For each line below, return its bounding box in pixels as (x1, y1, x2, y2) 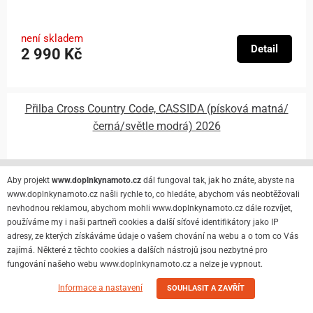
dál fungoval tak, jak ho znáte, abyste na (141, 175, 295, 185)
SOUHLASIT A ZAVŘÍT (167, 284, 245, 293)
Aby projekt (7, 175, 52, 185)
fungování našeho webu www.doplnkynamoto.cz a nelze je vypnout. (7, 259, 263, 269)
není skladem (21, 31, 83, 45)
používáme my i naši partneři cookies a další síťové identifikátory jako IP (7, 217, 279, 227)
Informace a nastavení (58, 283, 143, 293)
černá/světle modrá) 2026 (92, 119, 221, 133)
